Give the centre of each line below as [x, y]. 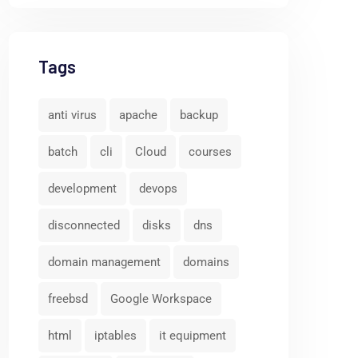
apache [138, 115]
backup [199, 115]
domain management [104, 262]
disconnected [84, 225]
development [82, 189]
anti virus [72, 115]
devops [158, 189]
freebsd [68, 299]
